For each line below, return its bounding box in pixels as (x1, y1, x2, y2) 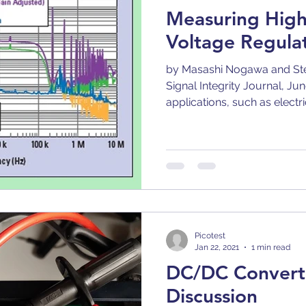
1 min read (251, 242, 290, 252)
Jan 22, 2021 (195, 242, 239, 252)
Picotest (195, 231, 225, 240)
